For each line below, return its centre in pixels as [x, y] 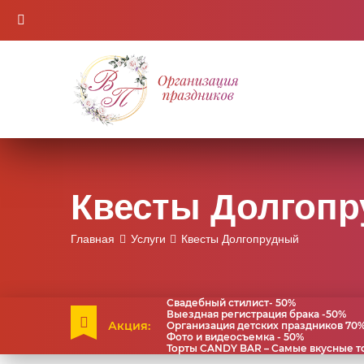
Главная [93, 239]
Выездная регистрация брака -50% [256, 314]
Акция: [129, 325]
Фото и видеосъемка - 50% [235, 336]
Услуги [148, 239]
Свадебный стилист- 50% [231, 302]
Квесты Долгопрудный [240, 239]
